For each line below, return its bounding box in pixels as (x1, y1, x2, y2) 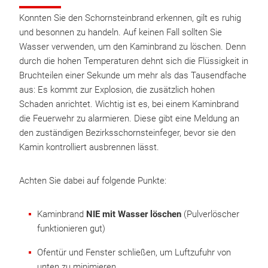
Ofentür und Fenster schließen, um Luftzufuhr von (37, 247, 231, 258)
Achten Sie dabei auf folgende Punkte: (19, 175, 166, 186)
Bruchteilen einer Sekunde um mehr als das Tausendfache (19, 70, 246, 81)
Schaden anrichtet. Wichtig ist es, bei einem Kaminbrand (19, 99, 239, 109)
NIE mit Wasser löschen (86, 209, 181, 220)
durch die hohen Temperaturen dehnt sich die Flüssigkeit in (19, 56, 248, 66)
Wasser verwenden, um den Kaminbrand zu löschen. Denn (19, 41, 246, 52)
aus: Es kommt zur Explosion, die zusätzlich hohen (19, 84, 215, 95)
